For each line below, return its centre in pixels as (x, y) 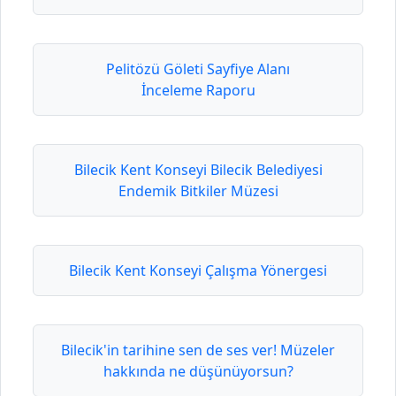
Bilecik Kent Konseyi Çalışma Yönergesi (198, 271)
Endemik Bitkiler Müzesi (198, 191)
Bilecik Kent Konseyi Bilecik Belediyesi (198, 170)
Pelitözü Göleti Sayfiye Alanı (198, 69)
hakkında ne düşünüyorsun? (198, 372)
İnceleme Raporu (198, 91)
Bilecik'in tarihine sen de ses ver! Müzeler (198, 350)
